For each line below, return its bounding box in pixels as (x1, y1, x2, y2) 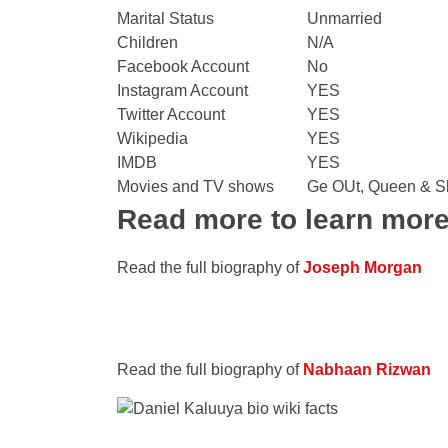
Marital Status (117, 10, 214, 27)
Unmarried (307, 10, 382, 27)
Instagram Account (117, 82, 248, 99)
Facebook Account (117, 58, 249, 75)
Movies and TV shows (117, 178, 274, 195)
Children (117, 34, 178, 51)
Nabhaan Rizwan (303, 361, 431, 378)
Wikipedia (117, 130, 188, 147)
